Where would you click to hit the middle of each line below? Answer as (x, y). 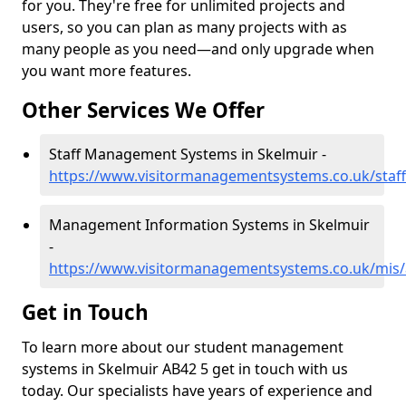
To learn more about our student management (183, 347)
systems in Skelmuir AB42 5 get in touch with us (185, 369)
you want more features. (106, 71)
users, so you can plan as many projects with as (184, 27)
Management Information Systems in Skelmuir (209, 225)
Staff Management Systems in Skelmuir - (188, 154)
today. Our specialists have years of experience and (197, 391)
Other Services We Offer (143, 110)
